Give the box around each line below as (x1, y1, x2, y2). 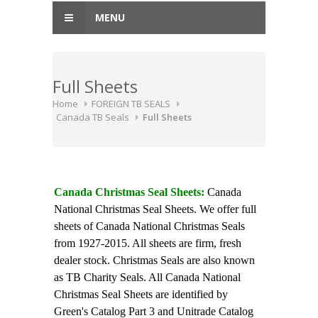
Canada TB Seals (56, 111, 129, 124)
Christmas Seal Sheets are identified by (54, 288, 228, 300)
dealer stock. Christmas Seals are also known (54, 254, 255, 266)
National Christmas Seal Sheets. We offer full (54, 203, 256, 215)
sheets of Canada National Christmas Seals (54, 220, 245, 232)
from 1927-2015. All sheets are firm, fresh (54, 237, 241, 249)
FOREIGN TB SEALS (92, 97, 170, 110)
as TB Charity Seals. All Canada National (54, 271, 241, 283)
